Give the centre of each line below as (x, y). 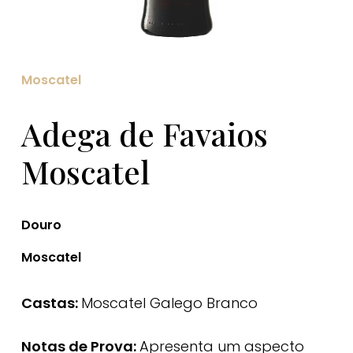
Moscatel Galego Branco (169, 303)
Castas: (51, 303)
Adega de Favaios (144, 134)
